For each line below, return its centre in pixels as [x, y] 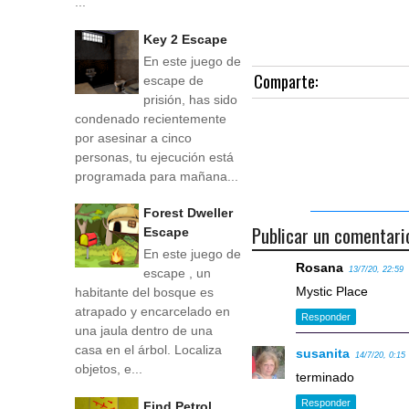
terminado [325, 377]
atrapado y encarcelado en [152, 312]
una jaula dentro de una [144, 331]
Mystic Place [332, 291]
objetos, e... [109, 369]
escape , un [177, 273]
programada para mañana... [157, 176]
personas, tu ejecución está [154, 157]
